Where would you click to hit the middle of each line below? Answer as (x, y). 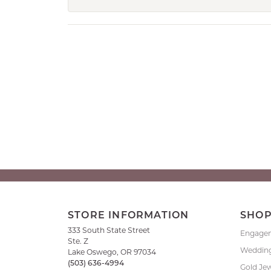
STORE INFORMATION (129, 216)
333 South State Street (109, 230)
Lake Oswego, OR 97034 (112, 252)
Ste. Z (78, 241)
